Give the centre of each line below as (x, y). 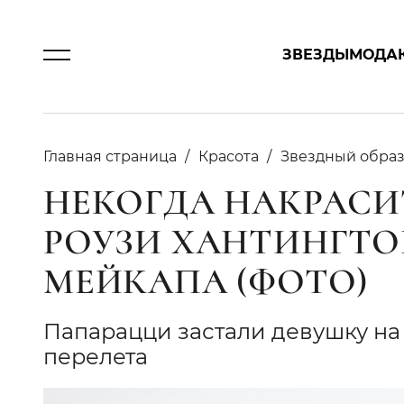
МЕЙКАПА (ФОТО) (206, 281)
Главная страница (110, 156)
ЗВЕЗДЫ (316, 55)
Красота (229, 156)
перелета (96, 357)
